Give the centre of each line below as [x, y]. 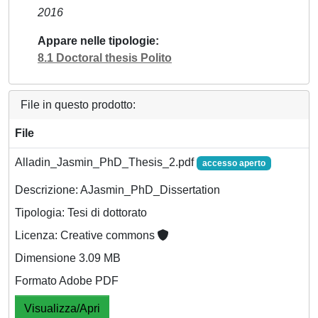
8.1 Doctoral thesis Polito [105, 57]
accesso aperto [234, 163]
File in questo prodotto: [78, 104]
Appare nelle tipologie [97, 40]
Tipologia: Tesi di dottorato [81, 212]
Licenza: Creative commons [86, 235]
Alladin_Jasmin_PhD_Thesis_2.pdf [106, 162]
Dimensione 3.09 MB [68, 258]
